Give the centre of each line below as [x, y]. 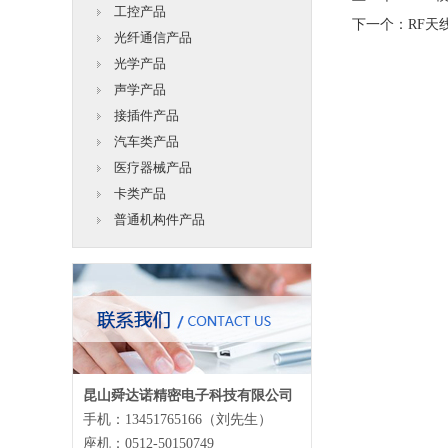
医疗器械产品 [153, 167]
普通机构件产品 [159, 219]
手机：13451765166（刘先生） [177, 419]
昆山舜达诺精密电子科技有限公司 [188, 395]
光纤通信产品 [153, 37]
